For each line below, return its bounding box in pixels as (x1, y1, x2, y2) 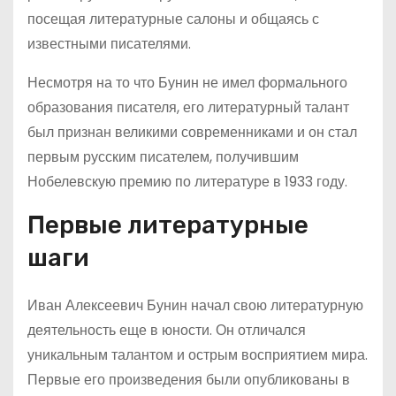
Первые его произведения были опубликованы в (27, 369, 350, 390)
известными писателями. (27, 34, 191, 54)
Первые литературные (27, 210, 308, 240)
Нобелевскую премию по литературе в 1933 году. (27, 171, 347, 192)
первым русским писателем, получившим (27, 147, 299, 167)
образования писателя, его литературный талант (27, 97, 349, 118)
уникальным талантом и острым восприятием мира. (27, 345, 368, 365)
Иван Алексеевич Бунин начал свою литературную (27, 295, 363, 316)
